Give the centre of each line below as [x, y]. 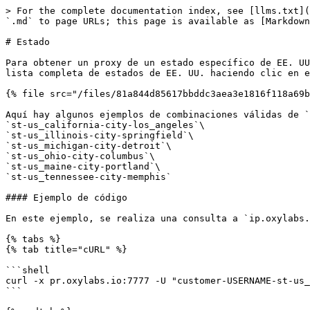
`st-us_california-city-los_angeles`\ [105, 125]
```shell [28, 270]
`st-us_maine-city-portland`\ [83, 166]
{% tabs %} [33, 239]
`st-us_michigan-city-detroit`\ [89, 146]
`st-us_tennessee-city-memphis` [89, 177]
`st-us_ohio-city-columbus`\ [80, 156]
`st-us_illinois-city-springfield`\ [100, 135]
